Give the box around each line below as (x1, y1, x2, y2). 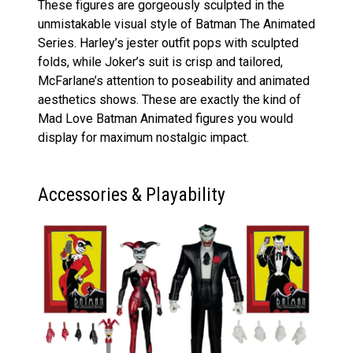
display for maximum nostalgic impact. (38, 130, 249, 146)
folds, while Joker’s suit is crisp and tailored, (38, 54, 283, 70)
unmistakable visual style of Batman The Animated (38, 17, 315, 32)
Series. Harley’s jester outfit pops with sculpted (38, 35, 299, 51)
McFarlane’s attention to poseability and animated (38, 73, 310, 89)
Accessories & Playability (38, 184, 225, 206)
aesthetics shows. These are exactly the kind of (38, 92, 301, 108)
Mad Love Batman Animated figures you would (38, 111, 293, 127)
